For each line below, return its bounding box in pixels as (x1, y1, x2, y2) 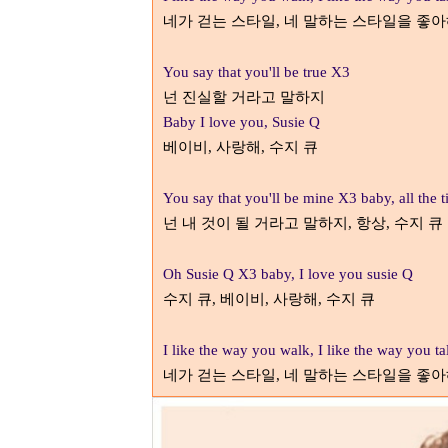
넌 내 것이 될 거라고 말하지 (163, 214, 348, 232)
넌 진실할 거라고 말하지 (163, 88, 325, 106)
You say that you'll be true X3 (163, 64, 350, 80)
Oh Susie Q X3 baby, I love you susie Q (163, 266, 413, 282)
